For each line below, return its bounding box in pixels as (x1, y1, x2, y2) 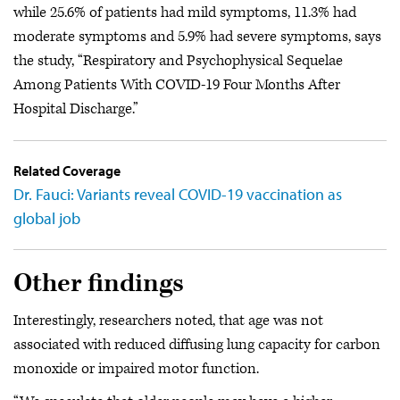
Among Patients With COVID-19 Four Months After (13, 75, 340, 96)
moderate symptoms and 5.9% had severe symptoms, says (13, 27, 381, 47)
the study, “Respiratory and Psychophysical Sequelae (13, 51, 343, 71)
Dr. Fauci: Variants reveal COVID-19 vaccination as (13, 184, 342, 205)
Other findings (13, 267, 184, 301)
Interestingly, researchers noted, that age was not (13, 310, 323, 330)
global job (13, 208, 80, 229)
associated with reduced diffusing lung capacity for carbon (13, 334, 380, 354)
